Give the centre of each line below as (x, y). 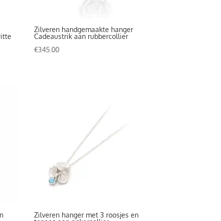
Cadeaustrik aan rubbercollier (81, 36)
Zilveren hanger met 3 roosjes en (86, 215)
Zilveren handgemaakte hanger (83, 29)
